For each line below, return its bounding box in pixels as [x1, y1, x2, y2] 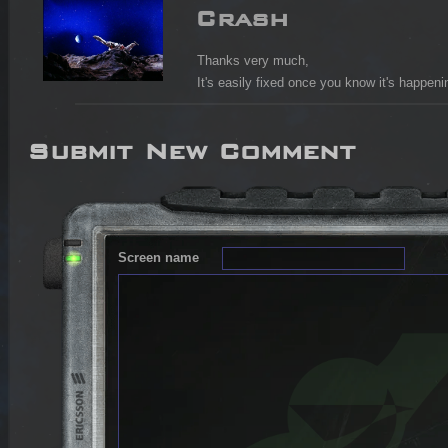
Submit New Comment [27, 138, 356, 153]
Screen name [118, 250, 199, 266]
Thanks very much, [197, 53, 309, 69]
